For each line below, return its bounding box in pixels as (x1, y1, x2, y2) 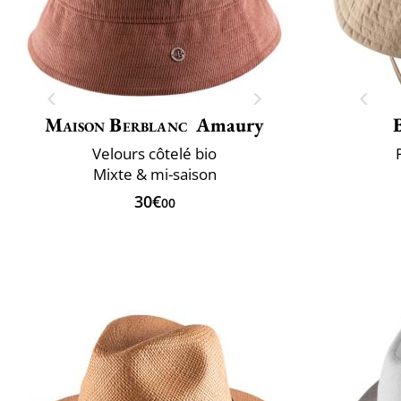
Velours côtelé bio (92, 142, 217, 164)
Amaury (196, 111, 264, 138)
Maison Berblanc (45, 111, 188, 138)
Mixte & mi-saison (92, 163, 217, 184)
